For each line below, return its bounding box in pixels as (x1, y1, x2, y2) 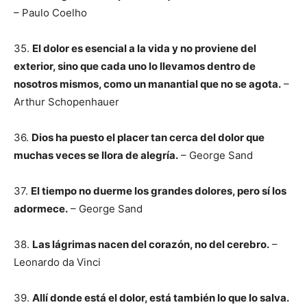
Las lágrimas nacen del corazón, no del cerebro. (32, 238, 269, 251)
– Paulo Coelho (14, 6, 87, 19)
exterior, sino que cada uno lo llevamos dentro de (14, 60, 256, 73)
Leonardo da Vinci (14, 256, 101, 269)
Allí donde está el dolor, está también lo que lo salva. (32, 291, 289, 304)
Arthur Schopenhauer (14, 95, 119, 108)
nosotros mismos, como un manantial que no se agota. (14, 77, 281, 90)
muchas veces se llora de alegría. (14, 149, 178, 162)
